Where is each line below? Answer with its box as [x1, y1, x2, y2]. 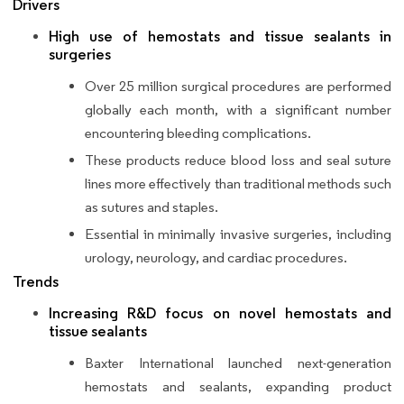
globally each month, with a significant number [85, 101, 391, 119]
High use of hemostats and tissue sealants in [49, 27, 391, 47]
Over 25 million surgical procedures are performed [85, 78, 391, 96]
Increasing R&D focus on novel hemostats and [49, 304, 391, 324]
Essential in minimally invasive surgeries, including [85, 225, 391, 243]
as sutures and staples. [85, 198, 218, 216]
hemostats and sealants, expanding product [85, 378, 391, 396]
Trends [13, 272, 59, 292]
